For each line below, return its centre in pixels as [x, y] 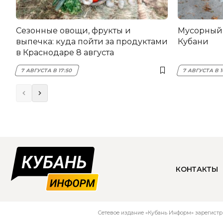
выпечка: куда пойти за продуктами [92, 41]
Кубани [193, 41]
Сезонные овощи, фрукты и [73, 30]
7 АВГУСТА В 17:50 [47, 71]
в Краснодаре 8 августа [65, 52]
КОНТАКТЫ [197, 169]
